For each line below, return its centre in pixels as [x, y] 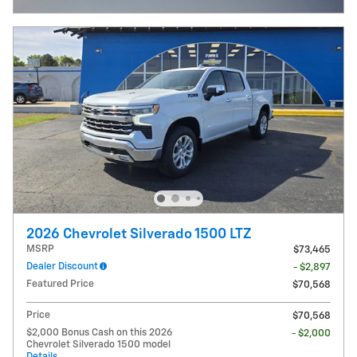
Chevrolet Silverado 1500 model [98, 345]
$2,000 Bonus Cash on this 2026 [99, 333]
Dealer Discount [62, 267]
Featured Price [60, 284]
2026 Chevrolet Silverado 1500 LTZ [139, 235]
